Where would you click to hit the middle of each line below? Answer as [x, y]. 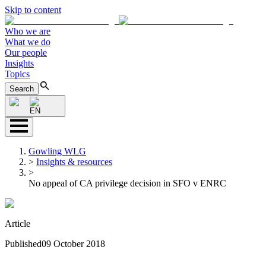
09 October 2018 [73, 244]
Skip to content [33, 10]
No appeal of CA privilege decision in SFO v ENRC [127, 183]
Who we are [28, 31]
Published [23, 244]
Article [18, 224]
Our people [26, 53]
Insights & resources [74, 162]
